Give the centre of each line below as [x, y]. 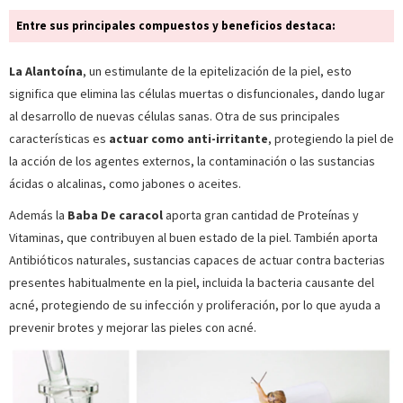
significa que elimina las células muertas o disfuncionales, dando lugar [197, 94]
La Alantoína [46, 72]
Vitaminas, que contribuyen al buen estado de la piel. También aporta [193, 238]
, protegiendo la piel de [331, 139]
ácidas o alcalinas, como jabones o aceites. [126, 184]
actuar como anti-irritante [188, 139]
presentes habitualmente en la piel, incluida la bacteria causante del [192, 283]
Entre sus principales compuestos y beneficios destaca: [176, 26]
